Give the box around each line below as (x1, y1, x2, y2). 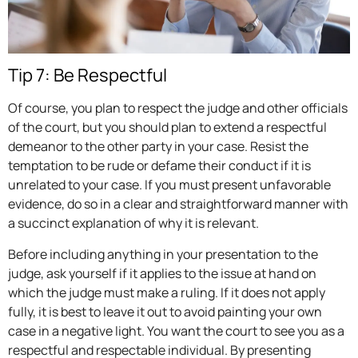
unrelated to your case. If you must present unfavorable (8, 176, 331, 194)
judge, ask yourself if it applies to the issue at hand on (8, 264, 316, 282)
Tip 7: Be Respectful (8, 63, 167, 88)
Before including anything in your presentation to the (8, 245, 318, 263)
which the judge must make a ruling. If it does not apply (8, 283, 325, 301)
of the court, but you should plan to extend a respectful (8, 118, 327, 137)
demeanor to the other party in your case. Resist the (8, 137, 308, 156)
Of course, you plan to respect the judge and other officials (8, 99, 348, 117)
